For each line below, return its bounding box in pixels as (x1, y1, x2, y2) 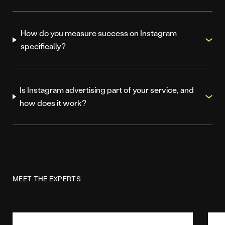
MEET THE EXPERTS (13, 174, 81, 184)
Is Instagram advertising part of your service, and (20, 84, 194, 95)
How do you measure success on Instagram (20, 28, 177, 39)
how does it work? (20, 97, 87, 108)
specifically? (20, 41, 66, 52)
